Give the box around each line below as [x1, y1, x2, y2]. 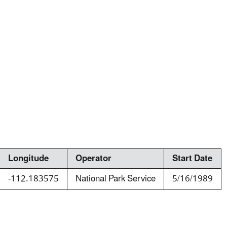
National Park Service [75, 169, 156, 188]
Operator [75, 149, 111, 168]
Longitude [8, 149, 49, 168]
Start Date [172, 149, 212, 168]
